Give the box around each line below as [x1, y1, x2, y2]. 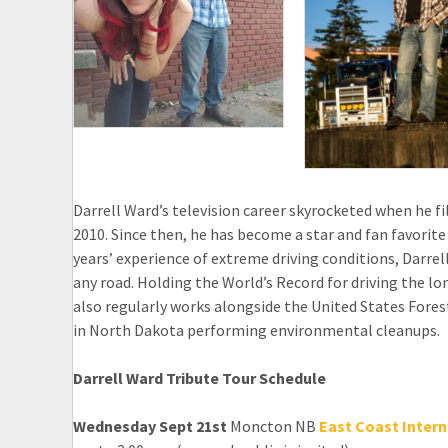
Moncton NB [227, 416, 319, 437]
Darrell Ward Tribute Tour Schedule [73, 368, 326, 389]
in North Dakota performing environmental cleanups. [73, 320, 440, 341]
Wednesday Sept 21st [73, 416, 227, 437]
